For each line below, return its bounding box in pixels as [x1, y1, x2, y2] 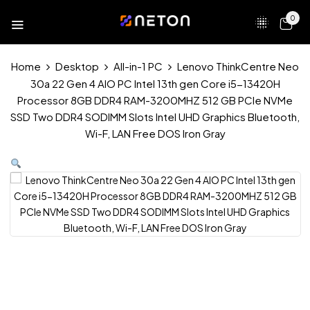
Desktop [55, 60, 99, 73]
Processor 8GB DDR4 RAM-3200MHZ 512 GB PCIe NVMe [17, 93, 293, 107]
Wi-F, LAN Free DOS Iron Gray [84, 127, 226, 140]
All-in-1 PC [113, 60, 163, 73]
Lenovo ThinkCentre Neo [177, 60, 299, 73]
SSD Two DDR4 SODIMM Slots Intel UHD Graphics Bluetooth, [10, 110, 300, 123]
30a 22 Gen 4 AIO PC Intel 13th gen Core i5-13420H [30, 77, 280, 90]
